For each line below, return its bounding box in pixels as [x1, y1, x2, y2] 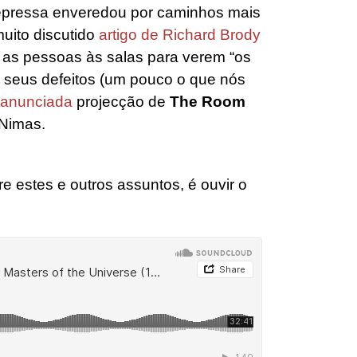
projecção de [73, 92, 170, 110]
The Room [170, 92, 245, 110]
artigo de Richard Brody [99, 25, 261, 43]
